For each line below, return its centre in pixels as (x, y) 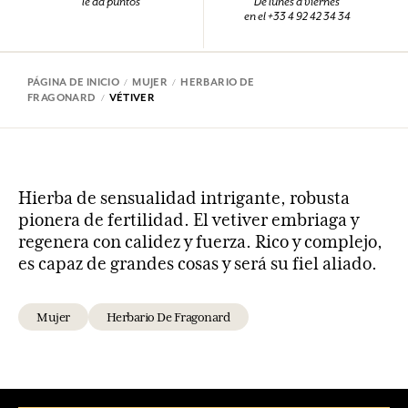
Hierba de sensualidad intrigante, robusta (184, 197)
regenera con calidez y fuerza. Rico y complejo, (200, 241)
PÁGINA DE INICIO (74, 82)
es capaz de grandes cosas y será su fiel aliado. (198, 263)
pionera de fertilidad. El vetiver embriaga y (189, 219)
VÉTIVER (132, 97)
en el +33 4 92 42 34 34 (297, 16)
